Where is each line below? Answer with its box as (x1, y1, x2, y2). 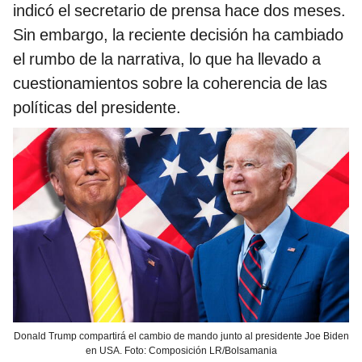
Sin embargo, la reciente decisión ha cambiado (13, 25, 343, 45)
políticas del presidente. (13, 98, 181, 118)
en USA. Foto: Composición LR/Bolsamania (85, 345, 277, 357)
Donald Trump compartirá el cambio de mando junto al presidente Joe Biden (13, 330, 349, 343)
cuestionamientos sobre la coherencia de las (13, 74, 327, 94)
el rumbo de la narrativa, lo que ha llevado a (13, 49, 321, 69)
